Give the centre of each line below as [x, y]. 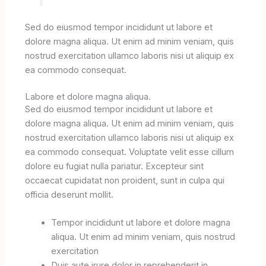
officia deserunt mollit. [69, 194]
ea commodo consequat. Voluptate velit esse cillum [130, 152]
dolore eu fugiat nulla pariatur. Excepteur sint [115, 166]
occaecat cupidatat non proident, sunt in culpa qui [125, 180]
